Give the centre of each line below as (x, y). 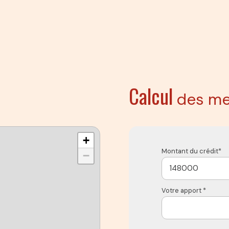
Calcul (151, 95)
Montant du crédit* (191, 151)
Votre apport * (184, 190)
